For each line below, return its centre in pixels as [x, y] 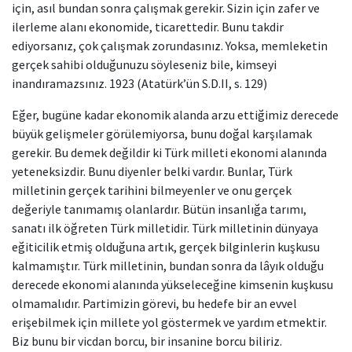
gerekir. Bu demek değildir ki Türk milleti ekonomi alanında [169, 152]
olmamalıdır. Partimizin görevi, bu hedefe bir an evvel [154, 303]
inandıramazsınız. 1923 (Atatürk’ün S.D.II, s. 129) [139, 83]
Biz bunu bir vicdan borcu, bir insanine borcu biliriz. [147, 341]
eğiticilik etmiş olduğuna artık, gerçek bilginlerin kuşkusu [166, 247]
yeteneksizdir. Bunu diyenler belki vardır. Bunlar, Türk [152, 171]
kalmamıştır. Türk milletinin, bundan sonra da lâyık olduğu [168, 266]
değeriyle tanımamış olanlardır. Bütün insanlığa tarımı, [159, 209]
